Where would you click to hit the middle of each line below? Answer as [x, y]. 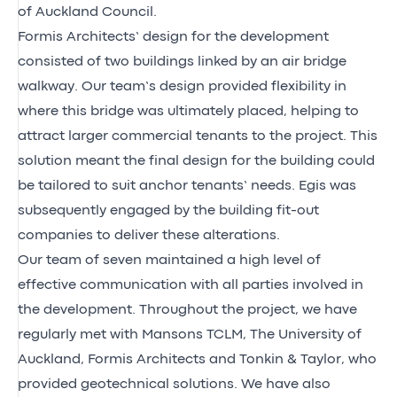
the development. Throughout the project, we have [187, 310]
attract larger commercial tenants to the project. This [198, 136]
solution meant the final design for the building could [196, 161]
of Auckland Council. [87, 12]
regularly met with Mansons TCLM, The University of [190, 335]
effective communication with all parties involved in [191, 285]
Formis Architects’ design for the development [173, 37]
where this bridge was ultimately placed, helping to [188, 111]
